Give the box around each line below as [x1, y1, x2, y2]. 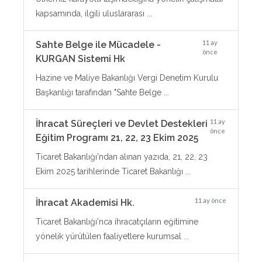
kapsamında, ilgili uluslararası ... [36, 9, 152, 18]
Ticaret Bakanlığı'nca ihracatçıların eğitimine [36, 217, 198, 226]
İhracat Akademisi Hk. [36, 197, 135, 208]
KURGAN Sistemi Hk [36, 53, 125, 64]
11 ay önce [195, 196, 226, 204]
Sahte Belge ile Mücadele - [36, 39, 161, 50]
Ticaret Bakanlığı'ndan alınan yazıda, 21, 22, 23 [36, 152, 208, 161]
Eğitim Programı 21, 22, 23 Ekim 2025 [36, 132, 198, 143]
